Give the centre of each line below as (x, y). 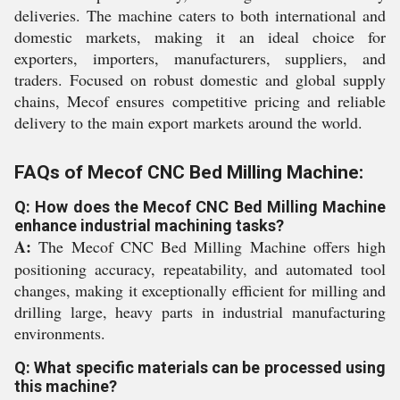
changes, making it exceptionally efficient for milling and (200, 290)
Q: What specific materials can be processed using (200, 367)
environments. (60, 333)
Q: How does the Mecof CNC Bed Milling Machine (200, 207)
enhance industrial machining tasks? (149, 225)
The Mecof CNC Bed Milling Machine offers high (208, 246)
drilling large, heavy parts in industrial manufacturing (200, 312)
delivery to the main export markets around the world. (188, 122)
